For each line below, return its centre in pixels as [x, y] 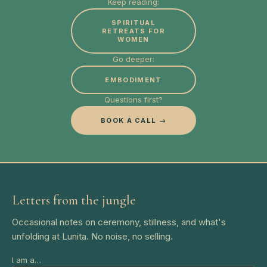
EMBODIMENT [133, 80]
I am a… [27, 260]
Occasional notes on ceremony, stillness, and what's [119, 222]
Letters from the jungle [74, 200]
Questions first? [133, 100]
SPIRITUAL [133, 23]
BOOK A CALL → [133, 120]
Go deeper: [133, 59]
